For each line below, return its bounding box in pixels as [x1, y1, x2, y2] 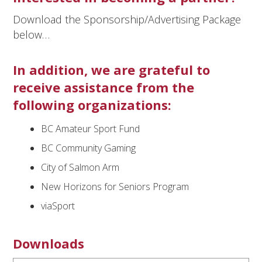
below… [13, 27, 50, 42]
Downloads [13, 234, 85, 252]
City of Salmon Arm [41, 160, 120, 174]
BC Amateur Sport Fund [41, 122, 140, 135]
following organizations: [13, 95, 172, 113]
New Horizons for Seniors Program [41, 180, 189, 193]
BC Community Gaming [41, 141, 136, 154]
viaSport [41, 199, 75, 212]
